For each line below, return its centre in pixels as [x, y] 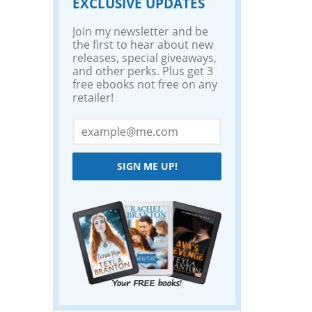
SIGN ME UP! [147, 166]
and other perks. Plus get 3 [143, 71]
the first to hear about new [143, 45]
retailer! [93, 97]
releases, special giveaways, [145, 58]
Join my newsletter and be [140, 31]
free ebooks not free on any [145, 84]
